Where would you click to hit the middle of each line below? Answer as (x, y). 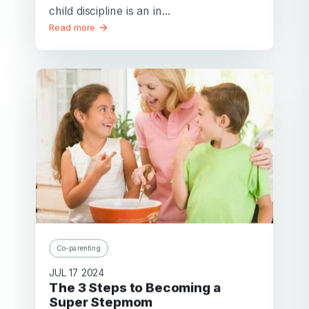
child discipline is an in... (110, 11)
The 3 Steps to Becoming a (54, 287)
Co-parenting (79, 248)
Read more (74, 28)
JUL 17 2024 (77, 272)
